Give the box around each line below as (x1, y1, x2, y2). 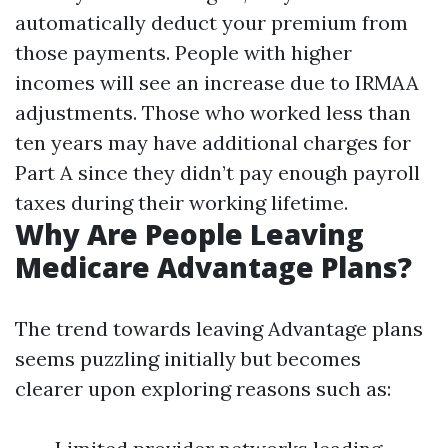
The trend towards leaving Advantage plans (15, 316, 423, 341)
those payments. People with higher (15, 40, 352, 65)
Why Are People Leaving (15, 215, 364, 253)
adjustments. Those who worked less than (15, 100, 411, 125)
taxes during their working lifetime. (15, 190, 348, 215)
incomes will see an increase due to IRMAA (15, 70, 419, 95)
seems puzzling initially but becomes (15, 346, 361, 371)
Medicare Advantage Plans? (15, 248, 412, 286)
